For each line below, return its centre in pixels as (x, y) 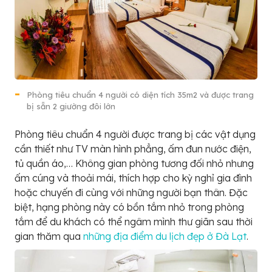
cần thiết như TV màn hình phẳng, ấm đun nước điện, (133, 148)
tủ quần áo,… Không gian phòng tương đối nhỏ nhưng (134, 163)
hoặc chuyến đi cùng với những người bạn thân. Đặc (131, 192)
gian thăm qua (49, 236)
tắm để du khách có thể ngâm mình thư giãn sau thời (134, 221)
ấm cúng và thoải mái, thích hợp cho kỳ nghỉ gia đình (133, 178)
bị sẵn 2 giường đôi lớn (71, 106)
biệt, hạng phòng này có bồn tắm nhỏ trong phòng (129, 207)
